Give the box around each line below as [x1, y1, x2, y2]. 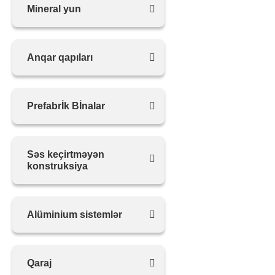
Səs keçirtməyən [27, 149, 104, 160]
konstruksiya [27, 161, 88, 171]
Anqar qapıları [27, 52, 93, 63]
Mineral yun [27, 4, 81, 14]
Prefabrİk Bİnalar [27, 101, 105, 111]
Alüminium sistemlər [27, 209, 122, 220]
